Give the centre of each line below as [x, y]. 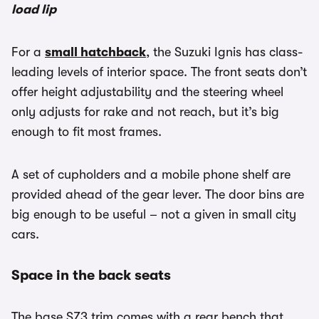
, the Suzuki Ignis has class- [224, 52]
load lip [34, 10]
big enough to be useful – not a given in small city [154, 215]
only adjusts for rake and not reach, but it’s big [145, 112]
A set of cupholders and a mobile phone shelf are [151, 175]
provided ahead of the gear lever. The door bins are [158, 195]
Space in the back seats [91, 276]
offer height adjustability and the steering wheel [147, 92]
